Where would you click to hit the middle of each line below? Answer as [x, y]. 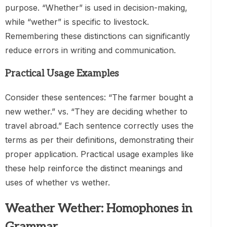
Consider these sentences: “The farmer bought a [99, 98]
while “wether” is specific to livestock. [77, 22]
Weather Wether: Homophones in [99, 209]
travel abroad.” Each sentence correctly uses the [99, 126]
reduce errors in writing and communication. [90, 50]
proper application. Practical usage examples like [99, 154]
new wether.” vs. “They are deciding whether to [96, 112]
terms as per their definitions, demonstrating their [100, 140]
